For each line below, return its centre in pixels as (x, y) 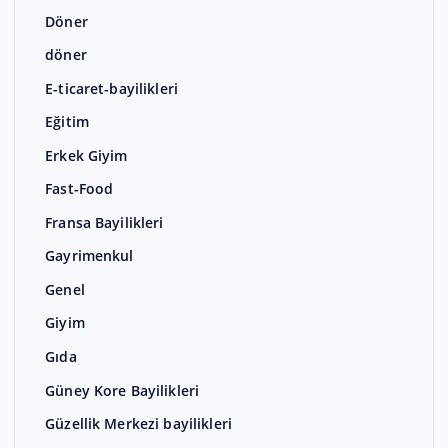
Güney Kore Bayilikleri (122, 390)
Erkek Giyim (86, 155)
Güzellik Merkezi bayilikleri (139, 424)
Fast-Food (79, 189)
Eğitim (67, 122)
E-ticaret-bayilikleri (112, 88)
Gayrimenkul (89, 256)
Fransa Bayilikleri (104, 223)
